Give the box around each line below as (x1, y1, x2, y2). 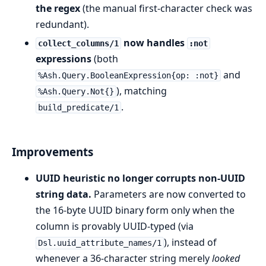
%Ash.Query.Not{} (37, 86, 114, 96)
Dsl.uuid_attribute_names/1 (37, 238, 161, 248)
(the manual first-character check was (80, 1, 252, 15)
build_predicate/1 (37, 102, 119, 112)
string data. (36, 188, 91, 201)
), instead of (163, 236, 217, 249)
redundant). (36, 17, 89, 31)
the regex (36, 1, 80, 15)
